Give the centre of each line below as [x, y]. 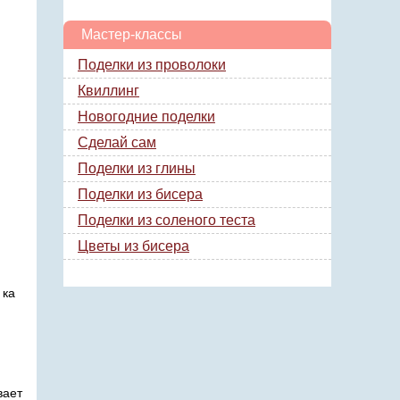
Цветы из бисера [133, 246]
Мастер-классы [132, 34]
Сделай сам [117, 142]
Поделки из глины [137, 168]
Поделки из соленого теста [167, 220]
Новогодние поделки [146, 117]
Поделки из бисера [140, 194]
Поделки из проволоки [152, 65]
